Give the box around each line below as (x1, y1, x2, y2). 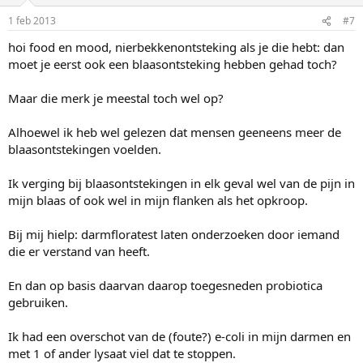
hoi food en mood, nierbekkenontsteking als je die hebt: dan (8, 39, 344, 56)
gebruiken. (8, 294, 68, 311)
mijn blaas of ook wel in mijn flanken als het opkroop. (8, 192, 308, 209)
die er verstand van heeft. (8, 243, 150, 260)
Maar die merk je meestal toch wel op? (8, 90, 224, 107)
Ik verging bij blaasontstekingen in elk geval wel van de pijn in (8, 175, 355, 192)
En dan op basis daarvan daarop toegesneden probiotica (8, 277, 322, 294)
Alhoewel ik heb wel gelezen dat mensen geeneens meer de (8, 124, 341, 141)
